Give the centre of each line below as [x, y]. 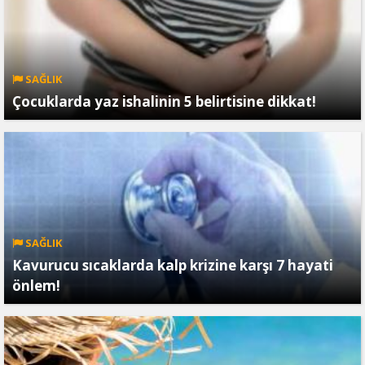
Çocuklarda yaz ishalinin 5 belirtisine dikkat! [164, 101]
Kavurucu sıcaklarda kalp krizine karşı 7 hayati [173, 265]
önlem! [36, 286]
